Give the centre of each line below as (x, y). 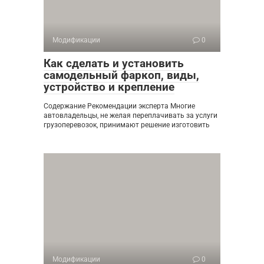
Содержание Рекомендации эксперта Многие (119, 106)
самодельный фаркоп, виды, (121, 75)
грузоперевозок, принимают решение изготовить (127, 125)
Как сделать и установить (114, 63)
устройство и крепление (109, 87)
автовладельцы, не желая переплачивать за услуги (131, 115)
